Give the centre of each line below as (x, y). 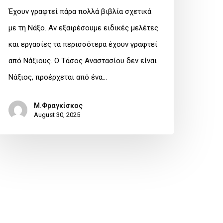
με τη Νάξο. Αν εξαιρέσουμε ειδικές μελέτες (83, 28)
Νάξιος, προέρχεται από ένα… (58, 77)
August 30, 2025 (57, 115)
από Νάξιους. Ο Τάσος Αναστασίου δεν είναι (83, 61)
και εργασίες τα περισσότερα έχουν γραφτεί (83, 45)
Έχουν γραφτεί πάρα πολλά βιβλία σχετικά (80, 12)
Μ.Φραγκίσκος (58, 106)
